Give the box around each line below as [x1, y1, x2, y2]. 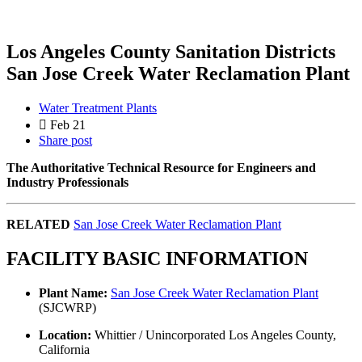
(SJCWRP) [39, 300, 96, 314]
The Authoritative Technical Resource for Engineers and [6, 160, 316, 175]
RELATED [6, 217, 70, 231]
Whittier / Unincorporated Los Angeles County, [91, 327, 336, 342]
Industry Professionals [6, 175, 128, 189]
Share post [39, 133, 92, 147]
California [39, 342, 90, 356]
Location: [39, 327, 91, 342]
